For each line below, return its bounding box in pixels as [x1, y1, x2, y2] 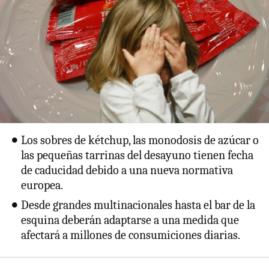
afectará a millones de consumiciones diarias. [21, 228, 241, 243]
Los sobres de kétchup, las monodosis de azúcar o [21, 133, 259, 148]
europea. [21, 178, 64, 193]
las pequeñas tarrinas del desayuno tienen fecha [21, 148, 254, 163]
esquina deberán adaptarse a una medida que [21, 213, 240, 228]
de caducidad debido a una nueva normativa [21, 163, 234, 178]
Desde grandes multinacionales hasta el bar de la [21, 198, 256, 213]
